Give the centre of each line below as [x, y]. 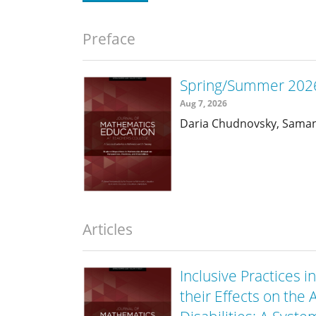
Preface [109, 39]
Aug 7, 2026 [203, 103]
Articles [108, 230]
